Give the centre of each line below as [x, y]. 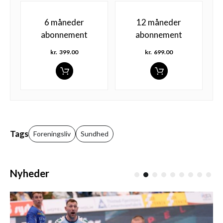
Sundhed [95, 133]
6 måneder [64, 22]
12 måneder [159, 22]
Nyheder [30, 173]
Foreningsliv [52, 133]
